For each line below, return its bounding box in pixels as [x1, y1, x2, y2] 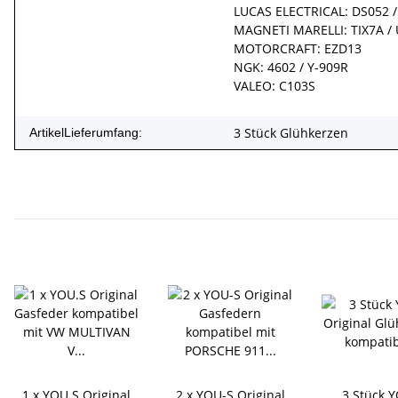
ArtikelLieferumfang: [29, 124, 142, 139]
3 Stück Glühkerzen [234, 123, 348, 141]
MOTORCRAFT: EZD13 [234, 39, 362, 57]
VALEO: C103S [234, 76, 315, 94]
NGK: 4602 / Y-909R [234, 58, 348, 76]
